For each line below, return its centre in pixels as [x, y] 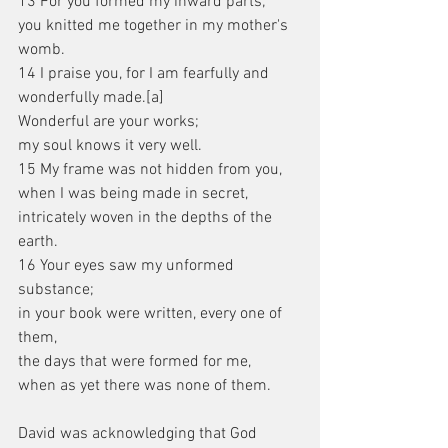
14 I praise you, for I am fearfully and [145, 74]
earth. [38, 242]
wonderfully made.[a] [91, 98]
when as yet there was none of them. [144, 386]
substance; [56, 290]
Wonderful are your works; [108, 122]
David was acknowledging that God [139, 434]
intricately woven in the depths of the [147, 218]
